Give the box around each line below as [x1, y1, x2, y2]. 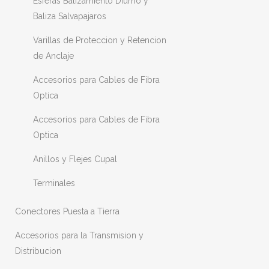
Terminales [33, 178, 75, 188]
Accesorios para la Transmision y [15, 231, 144, 240]
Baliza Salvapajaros [33, 11, 106, 21]
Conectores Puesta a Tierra [15, 207, 119, 216]
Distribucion [15, 246, 61, 256]
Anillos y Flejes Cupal [33, 154, 117, 164]
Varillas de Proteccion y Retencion [33, 35, 166, 45]
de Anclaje [33, 51, 74, 61]
